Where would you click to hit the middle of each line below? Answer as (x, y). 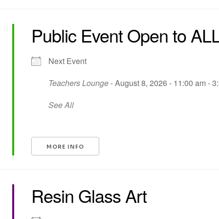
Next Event (68, 61)
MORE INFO (66, 147)
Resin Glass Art (89, 195)
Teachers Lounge (79, 83)
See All (61, 105)
